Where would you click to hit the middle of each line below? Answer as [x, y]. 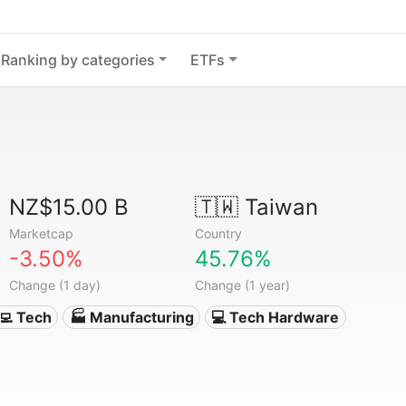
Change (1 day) [55, 285]
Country [218, 233]
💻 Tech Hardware [275, 317]
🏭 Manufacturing [131, 317]
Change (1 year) [242, 285]
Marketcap [42, 233]
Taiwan [278, 207]
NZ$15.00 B [69, 207]
